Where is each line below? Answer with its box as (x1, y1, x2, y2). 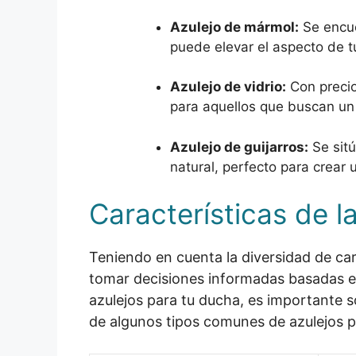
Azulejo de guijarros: (170, 138, 308, 155)
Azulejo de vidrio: (170, 79, 286, 95)
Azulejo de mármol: (170, 18, 299, 35)
